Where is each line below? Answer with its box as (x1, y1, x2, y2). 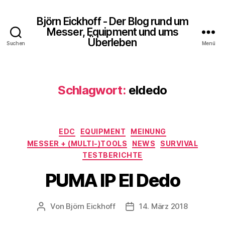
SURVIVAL (160, 139, 198, 148)
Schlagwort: (58, 83, 126, 97)
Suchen (6, 40, 26, 46)
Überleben (88, 36, 137, 49)
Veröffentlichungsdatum (129, 201, 217, 211)
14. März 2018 (139, 201, 188, 211)
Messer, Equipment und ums (46, 25, 179, 38)
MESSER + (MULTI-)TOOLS (27, 139, 128, 148)
